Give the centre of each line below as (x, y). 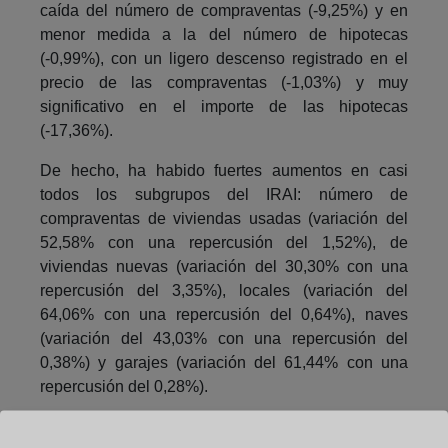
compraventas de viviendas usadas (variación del (224, 218)
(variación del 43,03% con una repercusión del (224, 338)
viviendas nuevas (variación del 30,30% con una (224, 266)
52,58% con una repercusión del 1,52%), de (224, 242)
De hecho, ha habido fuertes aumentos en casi (224, 170)
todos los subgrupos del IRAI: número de (224, 194)
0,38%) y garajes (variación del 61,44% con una (224, 362)
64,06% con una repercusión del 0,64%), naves (224, 314)
